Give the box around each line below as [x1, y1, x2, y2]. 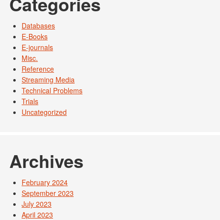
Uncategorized [22, 107, 67, 117]
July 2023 [22, 199, 52, 209]
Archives [9, 148, 83, 173]
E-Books [22, 31, 48, 41]
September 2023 [22, 188, 74, 198]
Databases [22, 21, 55, 30]
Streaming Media [22, 75, 75, 84]
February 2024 [22, 177, 68, 187]
